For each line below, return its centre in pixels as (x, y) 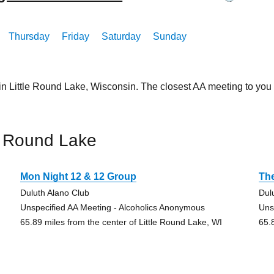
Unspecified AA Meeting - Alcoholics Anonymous (112, 207)
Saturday (121, 36)
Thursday (29, 36)
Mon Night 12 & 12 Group (78, 176)
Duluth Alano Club (54, 193)
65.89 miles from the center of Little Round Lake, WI (121, 222)
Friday (76, 36)
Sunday (170, 36)
